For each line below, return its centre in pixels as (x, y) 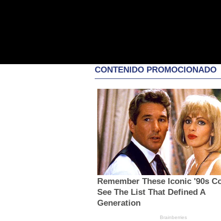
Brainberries (174, 217)
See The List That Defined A (151, 192)
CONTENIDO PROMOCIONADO (156, 70)
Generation (119, 203)
